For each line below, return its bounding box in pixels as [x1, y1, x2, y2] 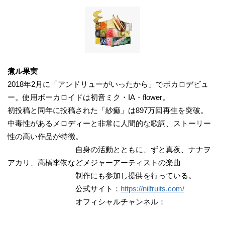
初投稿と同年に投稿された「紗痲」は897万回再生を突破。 [8, 105, 208, 115]
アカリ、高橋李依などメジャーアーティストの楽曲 [8, 158, 181, 167]
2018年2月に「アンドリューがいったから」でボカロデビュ [8, 79, 208, 88]
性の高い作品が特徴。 [8, 132, 83, 141]
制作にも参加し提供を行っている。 [8, 171, 196, 180]
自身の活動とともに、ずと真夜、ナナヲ [8, 145, 211, 154]
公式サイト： [8, 184, 121, 193]
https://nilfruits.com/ [121, 184, 184, 193]
